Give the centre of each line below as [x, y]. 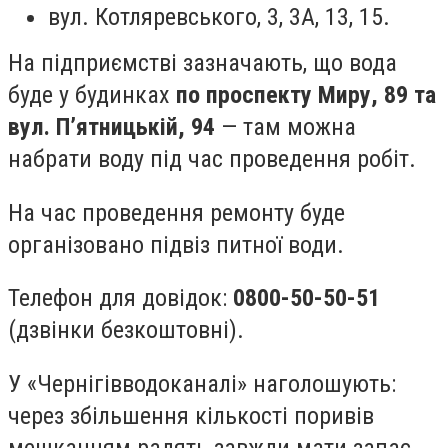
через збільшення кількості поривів [191, 415]
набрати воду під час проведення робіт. [212, 158]
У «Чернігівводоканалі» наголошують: [202, 383]
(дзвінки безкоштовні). [126, 330]
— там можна [285, 126]
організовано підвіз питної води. [176, 244]
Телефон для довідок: [120, 298]
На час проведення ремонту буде [176, 212]
